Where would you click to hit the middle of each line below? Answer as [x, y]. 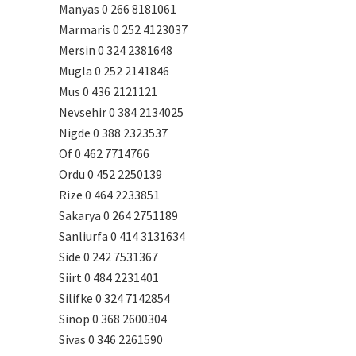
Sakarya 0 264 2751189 [118, 215]
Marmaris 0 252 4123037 [123, 29]
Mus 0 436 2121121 [108, 91]
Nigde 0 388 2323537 [113, 133]
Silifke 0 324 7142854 [114, 298]
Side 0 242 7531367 [108, 257]
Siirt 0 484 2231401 [109, 277]
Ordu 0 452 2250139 [110, 174]
